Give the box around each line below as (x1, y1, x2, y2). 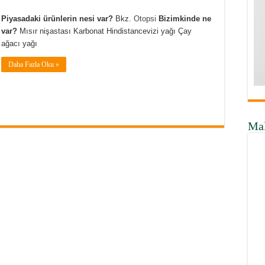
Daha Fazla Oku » (8, 60, 59, 69)
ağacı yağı (1, 39, 37, 48)
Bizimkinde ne (159, 14, 211, 23)
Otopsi (134, 14, 156, 23)
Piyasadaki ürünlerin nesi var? (1, 14, 115, 23)
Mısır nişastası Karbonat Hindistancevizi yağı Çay (17, 27, 192, 35)
